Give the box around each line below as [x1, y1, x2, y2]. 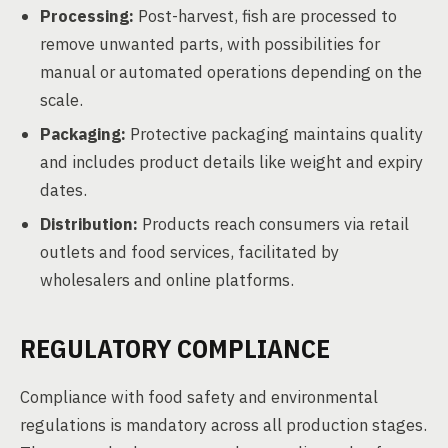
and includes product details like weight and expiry [40, 151, 423, 173]
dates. [40, 179, 87, 201]
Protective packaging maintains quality [126, 123, 423, 145]
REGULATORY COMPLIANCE [20, 331, 330, 365]
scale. [40, 89, 83, 111]
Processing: [40, 5, 134, 27]
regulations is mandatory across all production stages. [20, 414, 427, 436]
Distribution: [40, 213, 138, 235]
